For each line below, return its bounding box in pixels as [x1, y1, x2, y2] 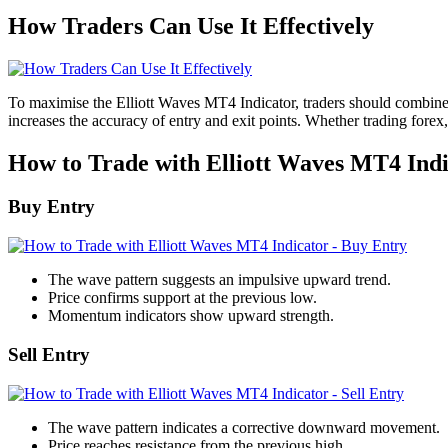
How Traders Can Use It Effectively [8, 12, 374, 39]
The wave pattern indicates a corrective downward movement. [48, 418, 440, 436]
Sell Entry [8, 343, 90, 365]
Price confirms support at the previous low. [48, 289, 317, 307]
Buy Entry [8, 196, 95, 218]
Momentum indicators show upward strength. [48, 307, 334, 325]
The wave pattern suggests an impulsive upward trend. [48, 271, 391, 289]
